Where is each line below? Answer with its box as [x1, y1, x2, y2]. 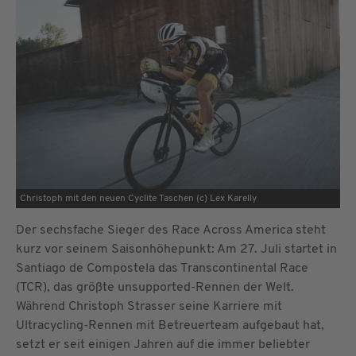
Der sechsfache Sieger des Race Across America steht [16, 223, 326, 237]
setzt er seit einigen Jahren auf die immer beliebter [16, 338, 310, 351]
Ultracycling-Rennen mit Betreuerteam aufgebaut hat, [16, 319, 324, 332]
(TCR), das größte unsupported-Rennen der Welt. [16, 281, 294, 294]
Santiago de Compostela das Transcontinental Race [16, 261, 308, 275]
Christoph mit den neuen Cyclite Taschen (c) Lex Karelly [19, 194, 257, 204]
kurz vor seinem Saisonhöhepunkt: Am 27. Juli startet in [16, 242, 337, 256]
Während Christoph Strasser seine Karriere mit [16, 300, 282, 313]
